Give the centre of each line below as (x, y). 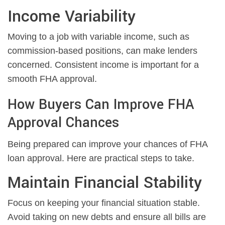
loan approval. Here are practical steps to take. (101, 158)
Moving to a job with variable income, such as (98, 37)
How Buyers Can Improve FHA (101, 105)
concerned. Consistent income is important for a (103, 65)
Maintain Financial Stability (105, 183)
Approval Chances (63, 123)
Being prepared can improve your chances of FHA (107, 144)
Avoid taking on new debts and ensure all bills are (107, 217)
